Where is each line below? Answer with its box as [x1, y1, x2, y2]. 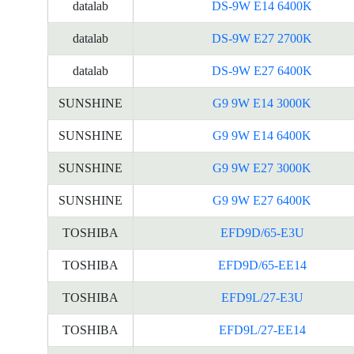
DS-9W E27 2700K [212, 32, 312, 45]
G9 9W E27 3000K [213, 161, 311, 175]
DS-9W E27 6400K [212, 64, 312, 77]
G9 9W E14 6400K [213, 129, 311, 142]
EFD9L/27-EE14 [218, 323, 306, 337]
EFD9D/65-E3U [220, 226, 304, 239]
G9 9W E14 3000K [213, 96, 311, 110]
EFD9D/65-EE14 [217, 258, 307, 272]
